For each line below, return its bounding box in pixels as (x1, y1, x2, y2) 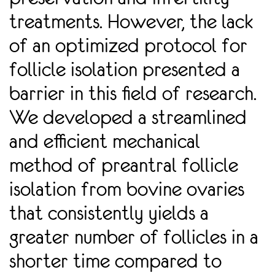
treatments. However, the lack (9, 10, 253, 33)
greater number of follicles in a (9, 226, 258, 249)
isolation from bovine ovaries (9, 178, 244, 201)
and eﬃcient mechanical (9, 130, 200, 153)
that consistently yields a (9, 202, 209, 225)
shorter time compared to (9, 250, 222, 273)
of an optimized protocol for (9, 34, 247, 57)
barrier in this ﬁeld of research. (9, 82, 257, 105)
